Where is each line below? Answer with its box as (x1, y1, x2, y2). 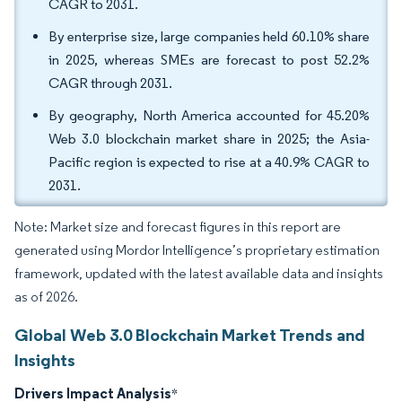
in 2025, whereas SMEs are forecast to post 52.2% (48, 51, 370, 68)
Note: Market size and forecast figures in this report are (14, 218, 341, 235)
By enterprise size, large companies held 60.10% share (48, 28, 370, 45)
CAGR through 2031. (48, 74, 175, 92)
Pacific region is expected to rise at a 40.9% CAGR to (48, 153, 370, 170)
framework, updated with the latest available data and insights (14, 265, 383, 282)
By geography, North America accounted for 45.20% (48, 107, 370, 124)
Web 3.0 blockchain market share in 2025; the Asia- (48, 130, 370, 147)
